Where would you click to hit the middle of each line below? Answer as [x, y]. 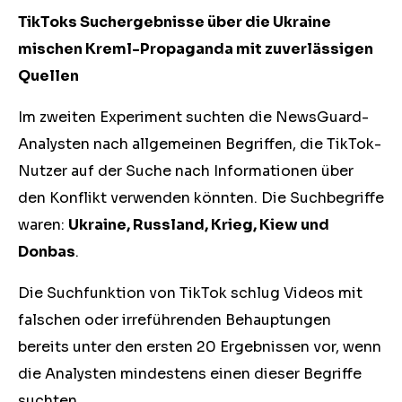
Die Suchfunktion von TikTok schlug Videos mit [190, 293]
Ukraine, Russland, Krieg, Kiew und [199, 225]
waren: [43, 225]
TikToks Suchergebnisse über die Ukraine [175, 22]
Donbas [47, 252]
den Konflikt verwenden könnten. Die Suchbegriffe [201, 198]
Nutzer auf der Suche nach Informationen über [186, 171]
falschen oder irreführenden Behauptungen [175, 320]
